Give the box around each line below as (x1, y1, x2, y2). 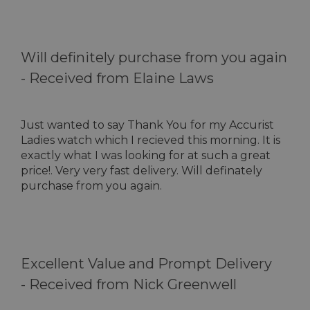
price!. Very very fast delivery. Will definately (21, 164, 262, 177)
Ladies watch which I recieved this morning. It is (21, 134, 280, 147)
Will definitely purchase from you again (21, 49, 287, 66)
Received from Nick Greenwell (29, 276, 237, 293)
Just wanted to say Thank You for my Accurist (21, 118, 274, 131)
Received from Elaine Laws (29, 70, 214, 86)
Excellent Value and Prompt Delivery (21, 255, 272, 272)
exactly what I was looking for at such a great (21, 149, 271, 162)
